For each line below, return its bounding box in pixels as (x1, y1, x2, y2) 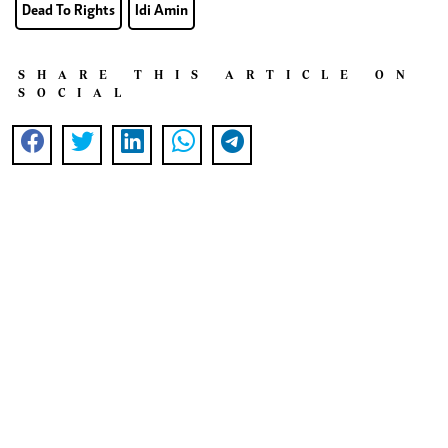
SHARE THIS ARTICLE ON (18, 67, 417, 81)
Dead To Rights (22, 3, 115, 19)
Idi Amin (135, 3, 188, 19)
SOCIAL (18, 85, 133, 99)
